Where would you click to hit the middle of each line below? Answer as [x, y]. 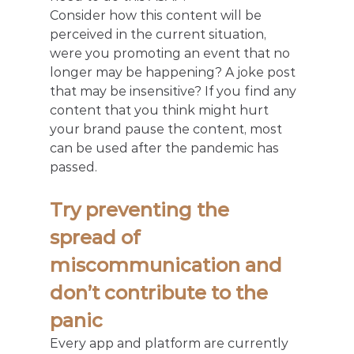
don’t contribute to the [161, 293]
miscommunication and [168, 265]
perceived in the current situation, [159, 35]
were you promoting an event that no [171, 54]
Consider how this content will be [157, 16]
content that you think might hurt [160, 111]
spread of [97, 238]
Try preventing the [141, 210]
